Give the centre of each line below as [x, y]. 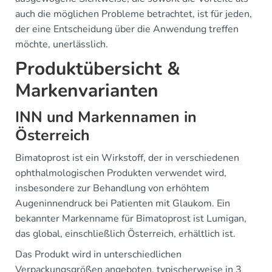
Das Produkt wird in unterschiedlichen [98, 254]
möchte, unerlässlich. [62, 44]
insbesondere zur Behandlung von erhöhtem [112, 188]
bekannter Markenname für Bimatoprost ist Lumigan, [131, 218]
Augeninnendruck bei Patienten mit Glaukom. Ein [123, 203]
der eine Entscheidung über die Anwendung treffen [127, 29]
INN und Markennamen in [106, 117]
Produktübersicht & [98, 69]
